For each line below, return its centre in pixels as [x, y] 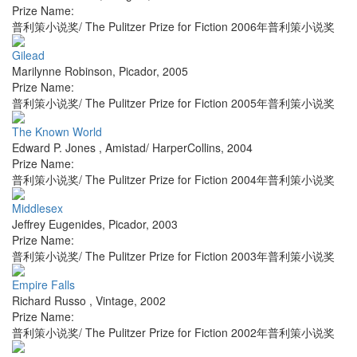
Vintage [115, 301]
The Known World [57, 132]
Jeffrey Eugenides [57, 224]
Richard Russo [51, 301]
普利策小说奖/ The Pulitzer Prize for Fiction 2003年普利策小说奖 [173, 256]
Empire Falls [43, 285]
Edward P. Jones [55, 148]
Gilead [28, 55]
